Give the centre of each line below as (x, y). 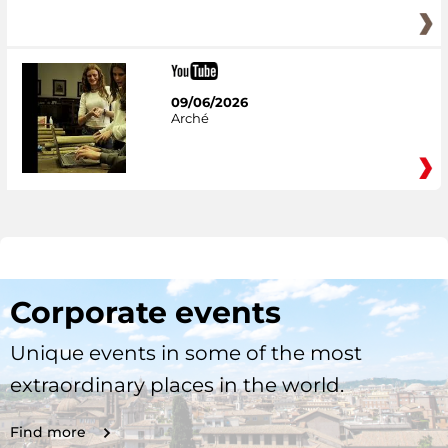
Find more (48, 432)
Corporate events (145, 313)
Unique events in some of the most (186, 353)
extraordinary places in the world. (177, 385)
